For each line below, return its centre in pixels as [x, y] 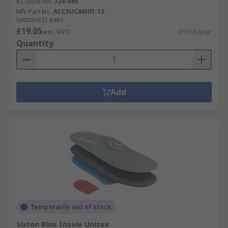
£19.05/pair [195, 32]
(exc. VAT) [55, 32]
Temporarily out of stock [71, 207]
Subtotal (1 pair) [39, 20]
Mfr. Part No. [34, 11]
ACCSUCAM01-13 [79, 11]
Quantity [35, 43]
